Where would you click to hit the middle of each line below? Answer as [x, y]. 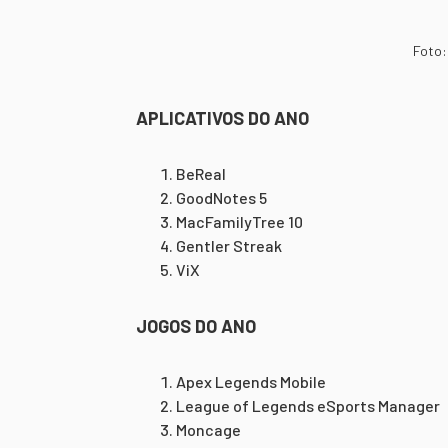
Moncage [208, 429]
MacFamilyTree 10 [239, 221]
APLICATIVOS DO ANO [224, 118]
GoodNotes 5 [221, 197]
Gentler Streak [229, 245]
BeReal [201, 173]
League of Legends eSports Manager [308, 405]
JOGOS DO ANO [196, 326]
